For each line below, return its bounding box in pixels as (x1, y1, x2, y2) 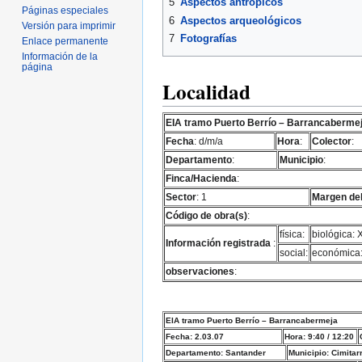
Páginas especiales (22, 4, 109, 16)
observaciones (166, 265, 234, 276)
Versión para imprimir (22, 19, 116, 32)
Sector (166, 191, 196, 202)
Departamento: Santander (166, 347, 266, 357)
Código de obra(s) (166, 209, 247, 221)
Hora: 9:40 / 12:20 (284, 331, 354, 341)
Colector (312, 135, 351, 146)
